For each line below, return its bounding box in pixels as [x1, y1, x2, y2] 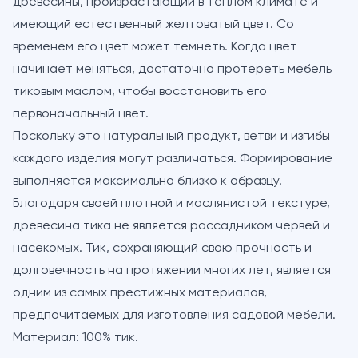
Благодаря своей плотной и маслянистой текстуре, [13, 197, 330, 210]
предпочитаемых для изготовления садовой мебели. [13, 308, 336, 322]
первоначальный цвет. [13, 107, 149, 121]
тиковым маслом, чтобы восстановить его [13, 85, 267, 98]
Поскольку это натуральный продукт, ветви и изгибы [13, 129, 330, 143]
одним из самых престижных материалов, [13, 286, 267, 300]
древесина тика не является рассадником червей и [13, 219, 330, 233]
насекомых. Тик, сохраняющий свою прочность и [13, 241, 312, 255]
